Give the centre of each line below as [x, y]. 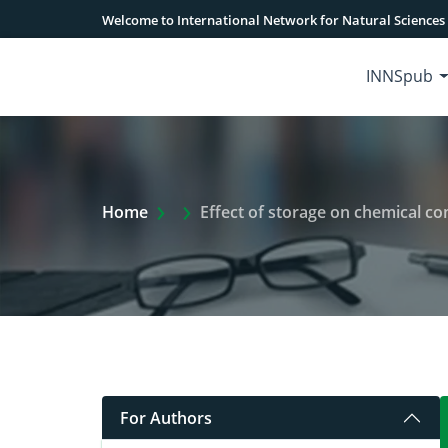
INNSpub [400, 76]
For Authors [166, 417]
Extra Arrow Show [242, 211]
